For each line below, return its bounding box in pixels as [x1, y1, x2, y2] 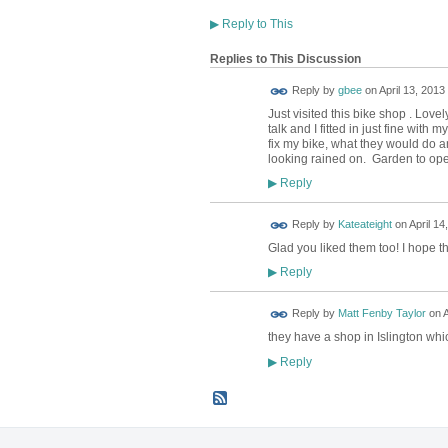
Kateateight [337, 218, 392, 231]
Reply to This [218, 16, 293, 31]
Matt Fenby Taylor [337, 307, 426, 320]
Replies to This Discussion [209, 52, 361, 67]
